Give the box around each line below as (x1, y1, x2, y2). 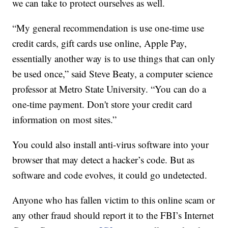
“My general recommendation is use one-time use (12, 21, 205, 35)
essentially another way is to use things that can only (12, 52, 216, 65)
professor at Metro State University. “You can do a (12, 82, 207, 96)
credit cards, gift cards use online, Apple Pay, (12, 37, 187, 50)
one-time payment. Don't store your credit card (12, 98, 193, 111)
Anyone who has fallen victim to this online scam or (12, 193, 215, 207)
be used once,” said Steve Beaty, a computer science (12, 67, 213, 80)
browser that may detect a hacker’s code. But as (12, 153, 195, 166)
